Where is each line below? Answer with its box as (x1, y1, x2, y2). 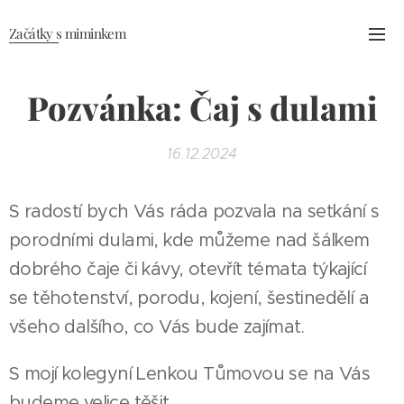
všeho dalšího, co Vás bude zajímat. (9, 316, 309, 338)
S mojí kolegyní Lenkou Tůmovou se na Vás (9, 363, 370, 385)
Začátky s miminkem (9, 24, 126, 42)
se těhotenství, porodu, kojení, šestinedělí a (9, 287, 369, 309)
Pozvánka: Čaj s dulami (26, 86, 378, 129)
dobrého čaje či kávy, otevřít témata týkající (9, 258, 366, 280)
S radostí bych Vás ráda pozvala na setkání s (9, 200, 380, 223)
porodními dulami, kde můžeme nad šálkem (9, 229, 370, 252)
